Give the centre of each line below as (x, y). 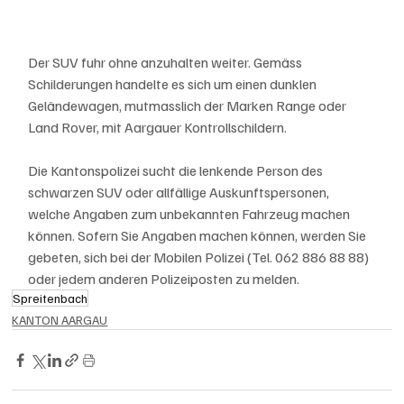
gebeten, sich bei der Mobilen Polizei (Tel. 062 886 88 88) (200, 257)
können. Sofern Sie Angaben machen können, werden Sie (199, 236)
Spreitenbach (50, 298)
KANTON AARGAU (60, 320)
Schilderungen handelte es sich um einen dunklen (174, 84)
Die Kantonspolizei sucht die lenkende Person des (177, 171)
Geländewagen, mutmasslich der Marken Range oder (189, 106)
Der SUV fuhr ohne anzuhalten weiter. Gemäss (167, 63)
